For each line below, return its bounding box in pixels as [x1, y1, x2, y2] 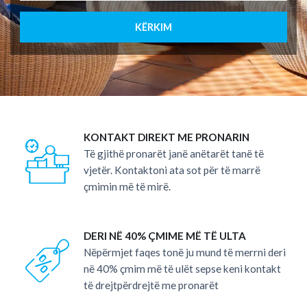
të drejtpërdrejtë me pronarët [83, 279, 219, 291]
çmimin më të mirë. [83, 180, 171, 193]
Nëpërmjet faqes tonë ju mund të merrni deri [83, 246, 286, 258]
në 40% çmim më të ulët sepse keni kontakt [83, 262, 281, 275]
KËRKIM [135, 21, 172, 33]
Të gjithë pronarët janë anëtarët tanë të [83, 147, 264, 160]
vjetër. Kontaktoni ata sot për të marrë [83, 164, 260, 176]
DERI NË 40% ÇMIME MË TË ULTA [83, 230, 246, 242]
